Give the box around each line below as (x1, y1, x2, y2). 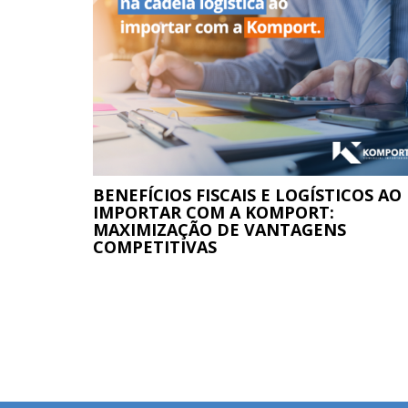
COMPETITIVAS (93, 236, 217, 259)
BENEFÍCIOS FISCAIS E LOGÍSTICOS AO (93, 184, 402, 207)
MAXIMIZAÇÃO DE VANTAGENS (93, 219, 346, 241)
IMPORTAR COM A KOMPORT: (93, 201, 334, 224)
